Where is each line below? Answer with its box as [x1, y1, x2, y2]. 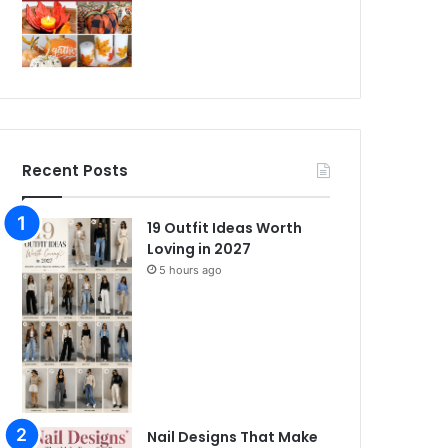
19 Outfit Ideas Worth [147, 217, 303, 238]
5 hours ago [159, 262, 223, 277]
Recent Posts [22, 159, 129, 181]
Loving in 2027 [147, 238, 252, 259]
